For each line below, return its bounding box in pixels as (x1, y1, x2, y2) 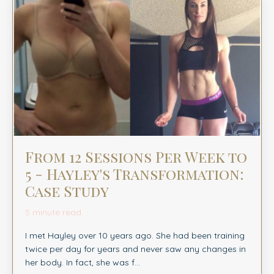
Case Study (25, 180, 109, 201)
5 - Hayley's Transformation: (25, 163, 244, 183)
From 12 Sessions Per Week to (25, 146, 247, 166)
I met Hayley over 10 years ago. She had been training (25, 229, 245, 241)
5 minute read (25, 206, 81, 218)
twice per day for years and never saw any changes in (25, 243, 246, 254)
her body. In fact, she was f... (25, 256, 140, 268)
